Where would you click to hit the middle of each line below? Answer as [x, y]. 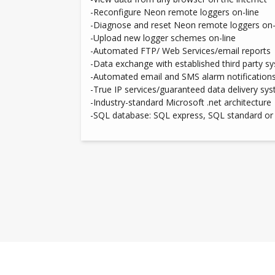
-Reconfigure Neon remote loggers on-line [175, 12]
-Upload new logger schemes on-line [163, 38]
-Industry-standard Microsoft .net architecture [181, 102]
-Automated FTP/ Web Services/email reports [180, 51]
